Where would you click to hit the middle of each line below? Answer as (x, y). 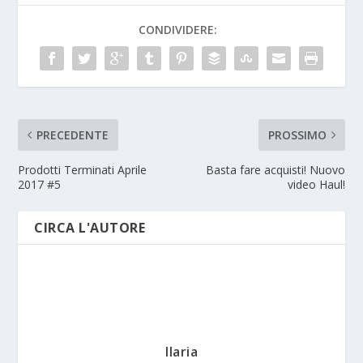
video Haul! (316, 185)
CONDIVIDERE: (177, 30)
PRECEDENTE (73, 135)
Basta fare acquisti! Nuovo (275, 170)
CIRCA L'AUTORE (90, 228)
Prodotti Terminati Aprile (83, 170)
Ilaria (181, 352)
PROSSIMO (297, 135)
